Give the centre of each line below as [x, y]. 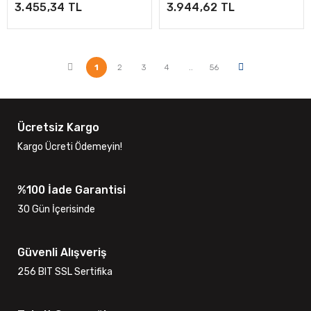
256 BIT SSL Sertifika [65, 272]
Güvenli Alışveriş [62, 252]
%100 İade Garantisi [72, 190]
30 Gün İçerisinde [56, 209]
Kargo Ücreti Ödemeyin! [70, 147]
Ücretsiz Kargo [58, 127]
